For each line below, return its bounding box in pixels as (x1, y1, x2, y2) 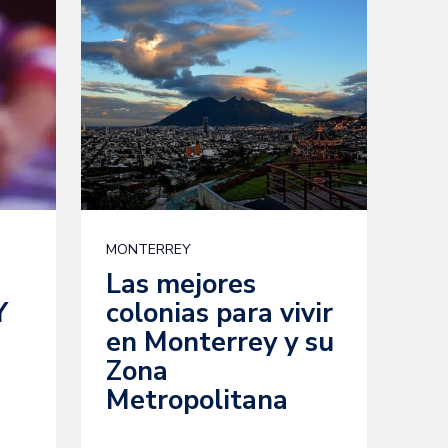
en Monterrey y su (105, 324, 334, 361)
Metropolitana (105, 382, 288, 419)
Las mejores (105, 266, 256, 303)
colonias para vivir (105, 295, 333, 332)
